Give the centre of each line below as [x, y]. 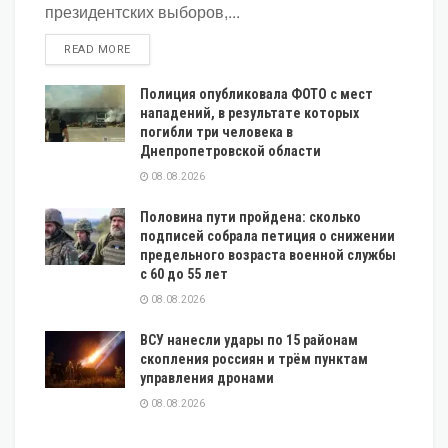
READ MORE [97, 49]
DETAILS [153, 48]
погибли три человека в [216, 131]
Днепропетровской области [230, 150]
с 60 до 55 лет [184, 273]
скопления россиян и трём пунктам [254, 358]
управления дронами [207, 377]
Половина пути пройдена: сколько [250, 216]
